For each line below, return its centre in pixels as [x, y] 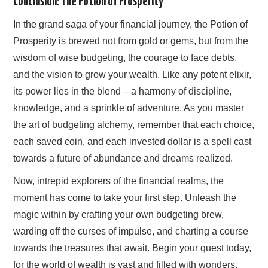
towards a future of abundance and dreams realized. [123, 159]
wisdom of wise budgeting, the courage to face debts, [125, 58]
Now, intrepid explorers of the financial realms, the [119, 181]
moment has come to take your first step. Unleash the [125, 198]
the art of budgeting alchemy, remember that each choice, [134, 125]
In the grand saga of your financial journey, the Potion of [131, 25]
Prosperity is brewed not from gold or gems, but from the [131, 41]
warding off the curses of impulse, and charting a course [131, 232]
